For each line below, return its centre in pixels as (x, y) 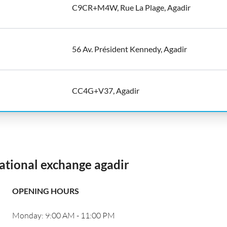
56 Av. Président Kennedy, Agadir (129, 49)
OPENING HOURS (46, 191)
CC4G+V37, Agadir (106, 90)
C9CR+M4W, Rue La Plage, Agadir (131, 7)
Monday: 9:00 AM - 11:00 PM (64, 215)
